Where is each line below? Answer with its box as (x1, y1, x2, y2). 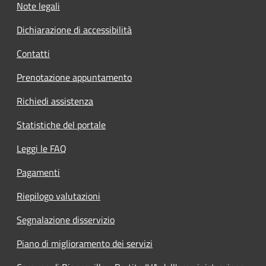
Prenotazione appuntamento (17, 70, 132, 85)
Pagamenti (17, 165, 60, 180)
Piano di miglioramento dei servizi (17, 236, 153, 251)
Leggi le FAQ (17, 141, 66, 156)
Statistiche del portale (17, 118, 106, 132)
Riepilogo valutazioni (17, 189, 100, 204)
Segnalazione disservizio (17, 213, 115, 227)
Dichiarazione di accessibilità (17, 23, 132, 37)
